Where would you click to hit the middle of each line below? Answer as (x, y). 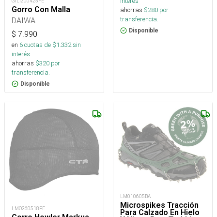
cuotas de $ (39, 45)
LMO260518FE (28, 209)
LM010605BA (135, 196)
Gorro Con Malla (41, 10)
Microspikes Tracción (159, 205)
